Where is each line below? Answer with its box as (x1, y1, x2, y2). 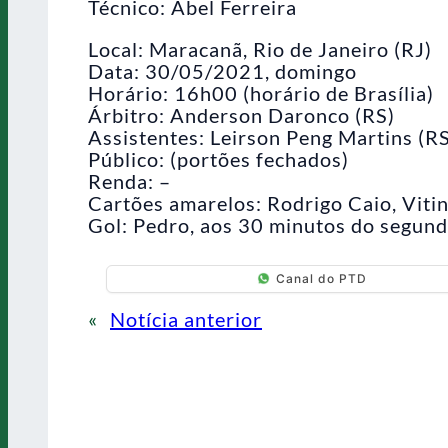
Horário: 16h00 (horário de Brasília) (88, 80, 434, 105)
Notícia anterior (110, 306, 262, 331)
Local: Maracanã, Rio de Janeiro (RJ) (88, 36, 432, 61)
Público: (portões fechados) (88, 146, 349, 171)
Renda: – (88, 168, 171, 193)
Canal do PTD (275, 271, 367, 287)
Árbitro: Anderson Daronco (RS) (88, 102, 395, 127)
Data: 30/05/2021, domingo (88, 58, 357, 83)
